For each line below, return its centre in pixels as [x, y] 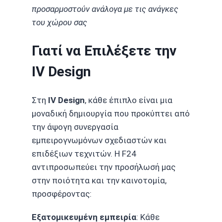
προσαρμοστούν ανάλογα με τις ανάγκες [105, 9]
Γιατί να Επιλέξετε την [104, 51]
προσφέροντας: [62, 194]
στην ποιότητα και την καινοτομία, [99, 181]
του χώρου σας [59, 22]
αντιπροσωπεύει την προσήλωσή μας [104, 167]
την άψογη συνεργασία [75, 127]
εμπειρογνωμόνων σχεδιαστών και [99, 140]
